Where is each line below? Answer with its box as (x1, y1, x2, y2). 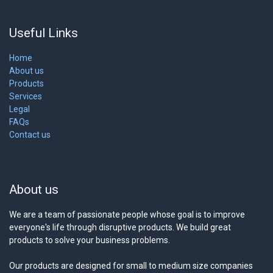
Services (9, 91, 42, 101)
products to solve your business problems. (9, 235, 170, 245)
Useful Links (9, 25, 78, 40)
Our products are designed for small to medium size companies (9, 260, 253, 271)
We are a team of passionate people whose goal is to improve (9, 209, 245, 219)
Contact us (9, 129, 51, 140)
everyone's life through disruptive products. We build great (9, 222, 231, 232)
